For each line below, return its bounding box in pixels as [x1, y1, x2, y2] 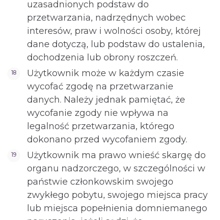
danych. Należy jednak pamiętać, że [27, 94, 185, 105]
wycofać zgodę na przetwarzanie [27, 81, 173, 92]
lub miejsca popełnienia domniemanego [27, 203, 207, 214]
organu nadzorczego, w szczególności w [27, 163, 205, 174]
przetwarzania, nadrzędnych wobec [27, 12, 186, 23]
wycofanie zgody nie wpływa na [27, 108, 168, 118]
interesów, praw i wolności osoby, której [27, 26, 201, 36]
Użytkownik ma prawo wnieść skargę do [27, 150, 206, 161]
